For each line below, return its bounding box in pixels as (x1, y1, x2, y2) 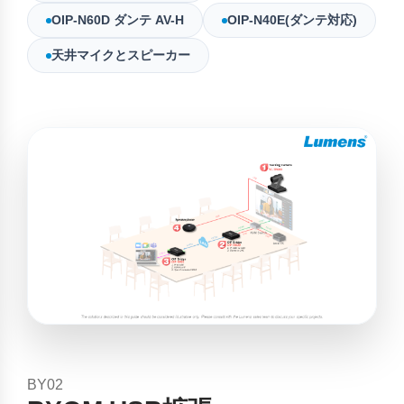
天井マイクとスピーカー (51, 49, 190, 62)
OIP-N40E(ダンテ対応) (227, 14, 357, 27)
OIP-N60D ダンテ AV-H (51, 14, 184, 27)
